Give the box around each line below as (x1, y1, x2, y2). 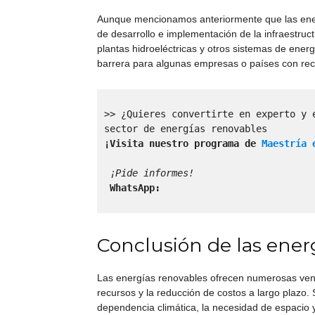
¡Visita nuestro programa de (104, 137, 262, 149)
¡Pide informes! (110, 167, 200, 179)
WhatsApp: (110, 181, 160, 193)
